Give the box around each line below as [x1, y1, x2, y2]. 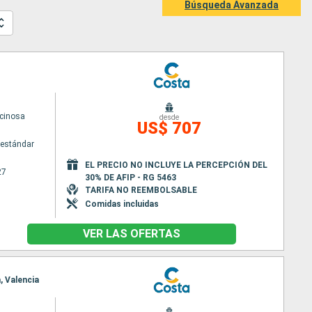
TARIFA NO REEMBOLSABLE [84, 185, 197, 195]
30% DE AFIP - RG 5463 [84, 172, 176, 182]
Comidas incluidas [84, 198, 159, 209]
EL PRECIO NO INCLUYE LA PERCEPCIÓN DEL [84, 159, 267, 170]
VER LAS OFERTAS [83, 227, 180, 240]
